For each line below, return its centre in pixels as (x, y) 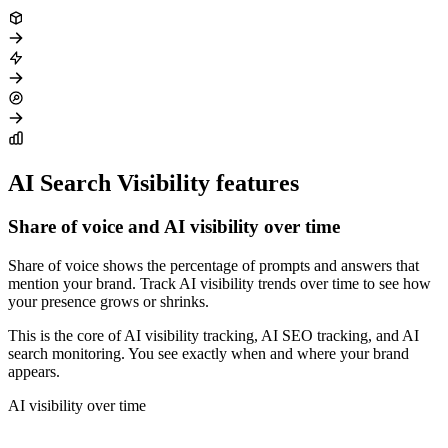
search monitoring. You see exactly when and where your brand (208, 354)
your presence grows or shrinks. (108, 302)
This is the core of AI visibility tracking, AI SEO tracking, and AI (213, 336)
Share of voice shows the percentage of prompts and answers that (213, 266)
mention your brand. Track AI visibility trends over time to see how (219, 284)
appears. (34, 372)
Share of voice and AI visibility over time (174, 227)
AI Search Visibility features (153, 182)
